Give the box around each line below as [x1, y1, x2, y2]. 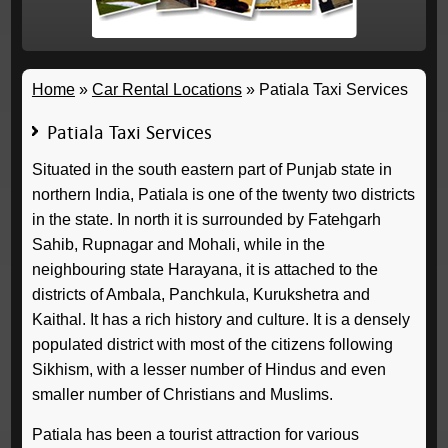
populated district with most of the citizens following [31, 336, 393, 353]
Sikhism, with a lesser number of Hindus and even [31, 361, 386, 378]
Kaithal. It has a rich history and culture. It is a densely [31, 311, 410, 328]
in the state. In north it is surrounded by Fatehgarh [31, 211, 381, 228]
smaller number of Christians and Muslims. [31, 386, 333, 403]
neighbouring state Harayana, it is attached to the [31, 261, 378, 278]
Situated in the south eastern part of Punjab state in [31, 161, 392, 178]
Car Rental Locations [91, 81, 242, 98]
